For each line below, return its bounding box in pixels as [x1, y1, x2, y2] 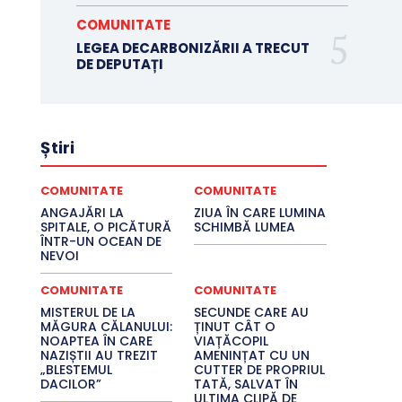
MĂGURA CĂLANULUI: [39, 318, 172, 336]
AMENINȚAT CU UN [194, 346, 310, 365]
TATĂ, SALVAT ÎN [194, 375, 299, 394]
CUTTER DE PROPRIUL [194, 361, 326, 380]
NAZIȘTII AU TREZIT [39, 346, 158, 365]
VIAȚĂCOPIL [194, 332, 269, 351]
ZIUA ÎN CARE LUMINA [194, 204, 327, 223]
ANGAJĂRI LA [39, 204, 124, 223]
